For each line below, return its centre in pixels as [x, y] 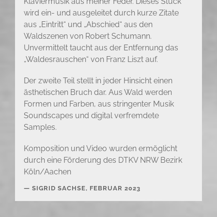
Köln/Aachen [47, 172]
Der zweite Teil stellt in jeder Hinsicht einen [98, 81]
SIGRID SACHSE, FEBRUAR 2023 [86, 188]
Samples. [40, 127]
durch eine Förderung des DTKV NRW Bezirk [103, 160]
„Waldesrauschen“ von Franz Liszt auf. [91, 60]
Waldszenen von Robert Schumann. [87, 36]
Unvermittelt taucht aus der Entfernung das [101, 48]
